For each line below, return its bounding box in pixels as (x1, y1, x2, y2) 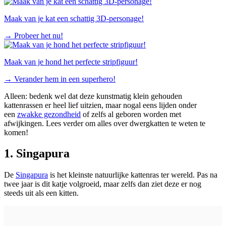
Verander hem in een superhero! (14, 74, 116, 83)
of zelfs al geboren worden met (81, 109, 181, 119)
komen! (4, 128, 28, 137)
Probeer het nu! (14, 31, 63, 40)
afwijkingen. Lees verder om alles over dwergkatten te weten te (4, 119, 205, 128)
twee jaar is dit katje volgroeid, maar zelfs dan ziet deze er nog (4, 180, 201, 189)
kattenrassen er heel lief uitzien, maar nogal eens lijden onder (4, 100, 197, 109)
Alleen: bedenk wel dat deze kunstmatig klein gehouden (4, 91, 182, 100)
